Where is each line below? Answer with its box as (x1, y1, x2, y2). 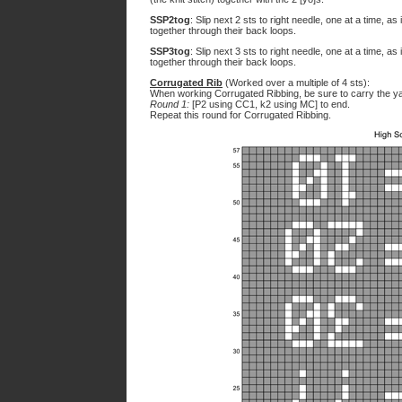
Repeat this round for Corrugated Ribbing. (150, 109, 331, 120)
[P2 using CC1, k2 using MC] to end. (189, 99, 350, 109)
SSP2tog (150, 14, 190, 25)
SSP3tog (150, 46, 190, 57)
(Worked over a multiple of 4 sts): (223, 77, 370, 88)
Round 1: (150, 99, 189, 109)
